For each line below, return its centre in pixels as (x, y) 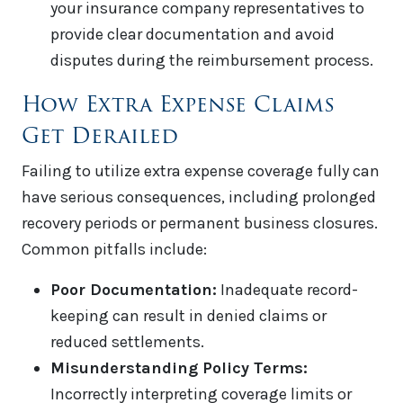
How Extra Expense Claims (178, 104)
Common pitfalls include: (114, 250)
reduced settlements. (127, 342)
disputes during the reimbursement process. (212, 61)
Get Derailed (100, 136)
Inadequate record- (287, 290)
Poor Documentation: (134, 290)
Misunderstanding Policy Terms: (179, 368)
